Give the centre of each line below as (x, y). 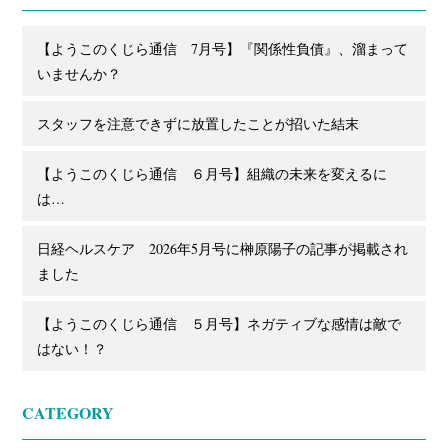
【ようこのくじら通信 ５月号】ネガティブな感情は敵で (219, 323)
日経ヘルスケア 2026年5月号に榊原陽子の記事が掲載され (223, 248)
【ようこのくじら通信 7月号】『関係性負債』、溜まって (223, 48)
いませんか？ (79, 73)
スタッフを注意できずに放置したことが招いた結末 (198, 123)
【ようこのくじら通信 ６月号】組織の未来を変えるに (212, 173)
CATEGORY (68, 412)
